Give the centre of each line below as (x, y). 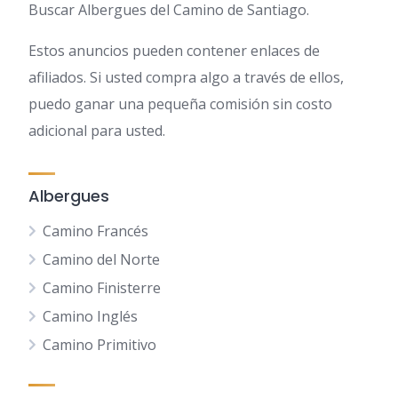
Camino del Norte (101, 259)
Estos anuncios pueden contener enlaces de (174, 51)
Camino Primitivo (99, 345)
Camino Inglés (90, 316)
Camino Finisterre (102, 288)
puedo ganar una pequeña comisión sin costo (180, 104)
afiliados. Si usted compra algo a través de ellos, (186, 77)
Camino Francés (96, 231)
